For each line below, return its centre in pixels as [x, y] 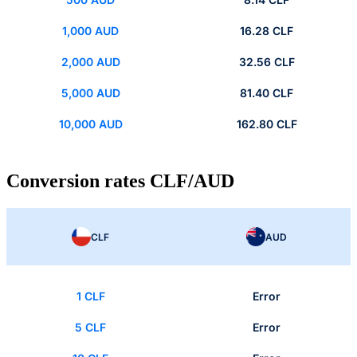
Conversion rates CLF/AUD [120, 181]
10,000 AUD [90, 124]
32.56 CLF [267, 62]
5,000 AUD [90, 93]
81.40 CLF [267, 93]
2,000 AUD [90, 62]
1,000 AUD [90, 31]
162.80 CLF [267, 124]
